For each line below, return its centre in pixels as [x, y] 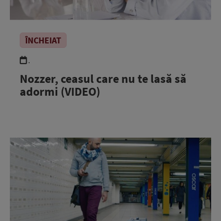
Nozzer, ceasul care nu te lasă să [103, 78]
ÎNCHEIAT [43, 40]
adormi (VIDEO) [60, 91]
